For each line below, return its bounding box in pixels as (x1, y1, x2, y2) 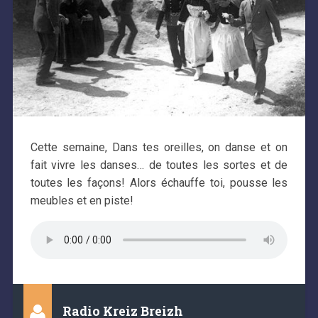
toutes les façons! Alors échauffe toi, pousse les (30, 175, 288, 190)
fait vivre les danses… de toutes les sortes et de (30, 158, 288, 172)
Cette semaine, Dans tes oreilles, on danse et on (30, 140, 288, 154)
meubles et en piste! (30, 193, 133, 207)
